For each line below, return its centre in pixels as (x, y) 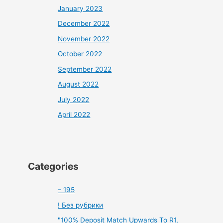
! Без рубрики (81, 205)
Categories (54, 166)
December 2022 (84, 24)
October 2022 (80, 54)
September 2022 (85, 69)
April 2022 (74, 114)
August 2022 (78, 84)
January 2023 (80, 9)
